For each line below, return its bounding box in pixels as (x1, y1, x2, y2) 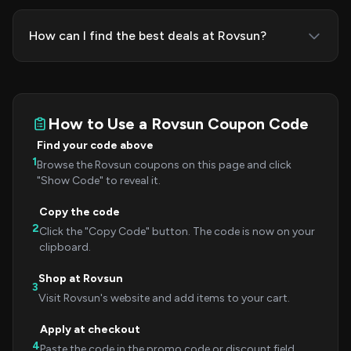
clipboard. (39, 241, 91, 254)
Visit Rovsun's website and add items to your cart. (38, 291, 290, 305)
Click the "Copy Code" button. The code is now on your (39, 225, 315, 238)
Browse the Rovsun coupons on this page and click (37, 158, 291, 172)
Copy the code (39, 205, 120, 219)
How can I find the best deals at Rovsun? (29, 28, 266, 43)
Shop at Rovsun (38, 272, 123, 285)
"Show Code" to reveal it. (37, 174, 161, 187)
